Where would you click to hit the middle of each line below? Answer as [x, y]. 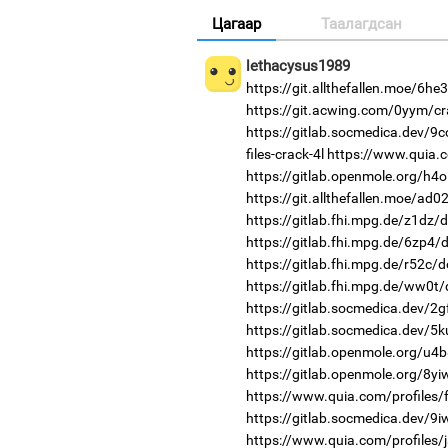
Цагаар [236, 23]
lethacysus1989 [297, 65]
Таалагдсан [361, 23]
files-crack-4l [284, 153]
